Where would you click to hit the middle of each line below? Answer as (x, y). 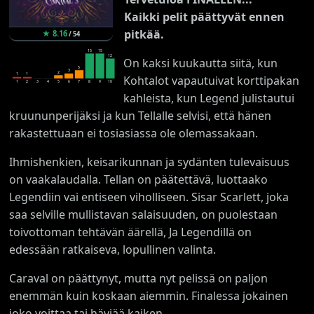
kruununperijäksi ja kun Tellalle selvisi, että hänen (141, 115)
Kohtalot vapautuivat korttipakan (211, 80)
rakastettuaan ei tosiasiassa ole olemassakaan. (134, 133)
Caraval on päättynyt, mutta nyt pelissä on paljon (139, 278)
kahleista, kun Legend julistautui (209, 98)
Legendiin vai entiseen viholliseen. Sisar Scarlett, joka (149, 197)
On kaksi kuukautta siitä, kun (200, 63)
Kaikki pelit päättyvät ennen (204, 16)
